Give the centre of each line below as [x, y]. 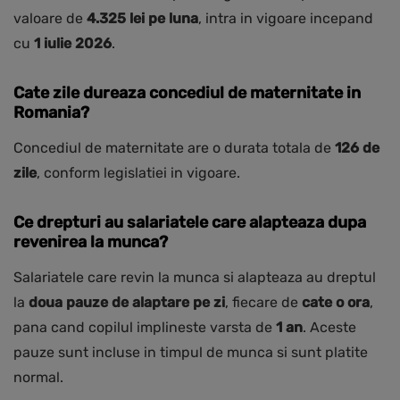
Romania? [51, 113]
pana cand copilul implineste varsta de [145, 328]
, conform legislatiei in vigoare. [138, 173]
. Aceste [329, 328]
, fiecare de [263, 303]
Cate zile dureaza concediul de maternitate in [187, 93]
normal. [38, 378]
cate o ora [336, 303]
